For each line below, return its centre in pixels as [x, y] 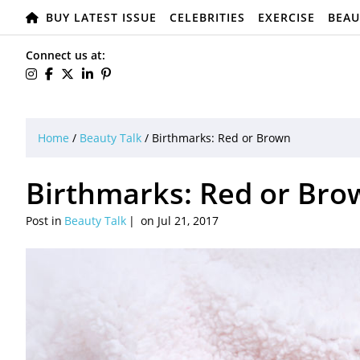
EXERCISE [286, 17]
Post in [44, 221]
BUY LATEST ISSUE [101, 17]
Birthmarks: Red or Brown [221, 138]
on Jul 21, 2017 [178, 221]
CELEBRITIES [207, 17]
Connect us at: [65, 55]
